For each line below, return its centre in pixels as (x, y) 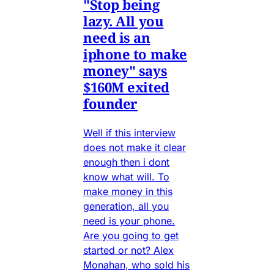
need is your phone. (129, 221)
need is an (117, 38)
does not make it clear (135, 148)
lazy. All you (124, 21)
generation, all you (126, 206)
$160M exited (126, 87)
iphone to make (135, 54)
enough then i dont (126, 162)
